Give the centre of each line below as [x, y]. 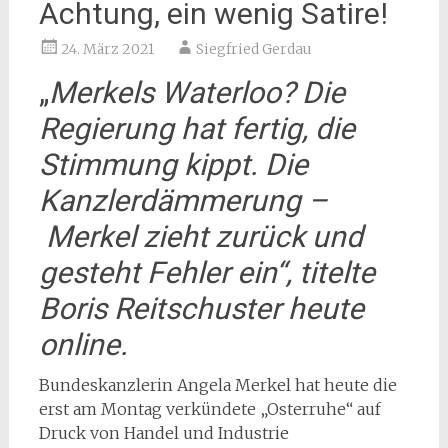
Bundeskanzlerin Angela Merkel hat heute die [217, 385]
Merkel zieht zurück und [200, 236]
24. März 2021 [107, 49]
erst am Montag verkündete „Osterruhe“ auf [209, 409]
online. [83, 344]
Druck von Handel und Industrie [163, 433]
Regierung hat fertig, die [196, 128]
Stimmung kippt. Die [173, 164]
